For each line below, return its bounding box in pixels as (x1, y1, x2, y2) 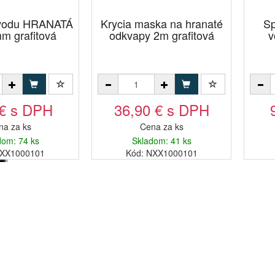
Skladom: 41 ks (131, 134, 192, 147)
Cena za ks (139, 120, 184, 133)
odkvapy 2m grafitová (109, 27, 214, 43)
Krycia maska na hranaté (100, 15, 223, 31)
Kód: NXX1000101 (125, 147, 198, 159)
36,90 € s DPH (114, 99, 209, 120)
